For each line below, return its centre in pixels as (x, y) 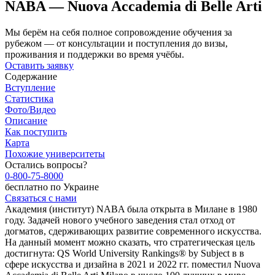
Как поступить (36, 131)
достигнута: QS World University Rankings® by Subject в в (125, 253)
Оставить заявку (39, 65)
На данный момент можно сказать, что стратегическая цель (130, 242)
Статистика (29, 98)
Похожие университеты (55, 153)
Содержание (31, 76)
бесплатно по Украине (52, 187)
